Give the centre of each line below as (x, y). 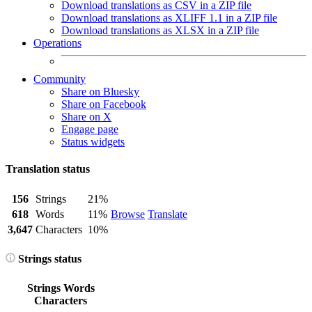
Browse (128, 214)
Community (60, 79)
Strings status (48, 258)
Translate (167, 214)
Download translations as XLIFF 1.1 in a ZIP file (169, 18)
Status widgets (93, 142)
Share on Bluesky (100, 92)
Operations (57, 43)
